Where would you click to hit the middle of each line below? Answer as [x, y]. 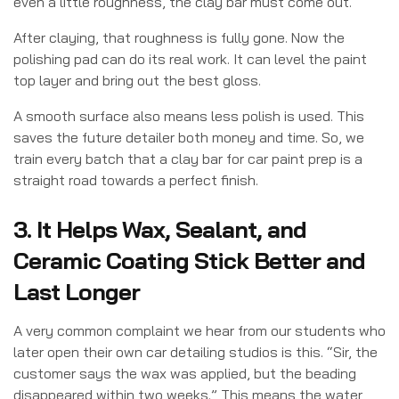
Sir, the [355, 351]
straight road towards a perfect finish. [136, 179]
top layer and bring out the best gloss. [137, 80]
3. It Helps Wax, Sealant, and [160, 229]
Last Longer [77, 291]
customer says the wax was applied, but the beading [185, 373]
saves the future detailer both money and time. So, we [189, 137]
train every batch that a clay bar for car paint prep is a [188, 158]
